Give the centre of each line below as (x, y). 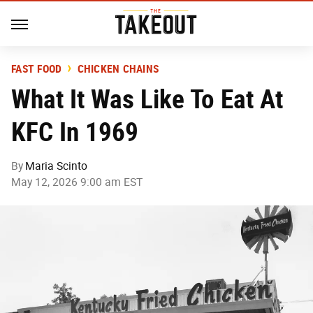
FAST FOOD (37, 69)
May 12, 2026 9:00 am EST (77, 182)
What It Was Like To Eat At (147, 99)
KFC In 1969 (75, 132)
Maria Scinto (56, 166)
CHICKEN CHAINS (118, 69)
